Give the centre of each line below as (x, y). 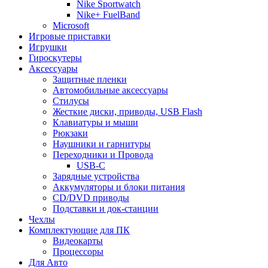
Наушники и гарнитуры (102, 144)
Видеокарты (78, 240)
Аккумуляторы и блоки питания (119, 187)
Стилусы (71, 100)
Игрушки (48, 47)
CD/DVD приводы (91, 197)
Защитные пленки (90, 79)
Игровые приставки (70, 36)
